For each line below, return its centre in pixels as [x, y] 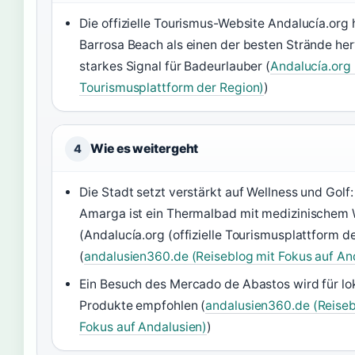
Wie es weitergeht [145, 148]
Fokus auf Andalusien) [143, 326]
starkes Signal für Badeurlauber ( [175, 66]
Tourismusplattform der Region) [172, 87]
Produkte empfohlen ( [143, 305]
